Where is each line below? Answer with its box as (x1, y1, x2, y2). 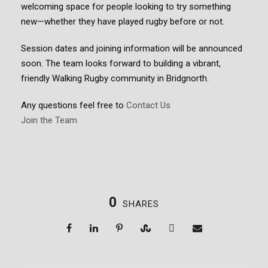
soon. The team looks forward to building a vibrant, (21, 57, 221, 69)
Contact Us (126, 99, 170, 111)
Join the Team (21, 114, 77, 126)
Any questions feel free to (21, 99, 126, 111)
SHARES (123, 198, 159, 209)
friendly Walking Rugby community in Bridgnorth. (21, 72, 209, 84)
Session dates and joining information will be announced (21, 42, 242, 54)
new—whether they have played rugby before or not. (21, 16, 224, 27)
